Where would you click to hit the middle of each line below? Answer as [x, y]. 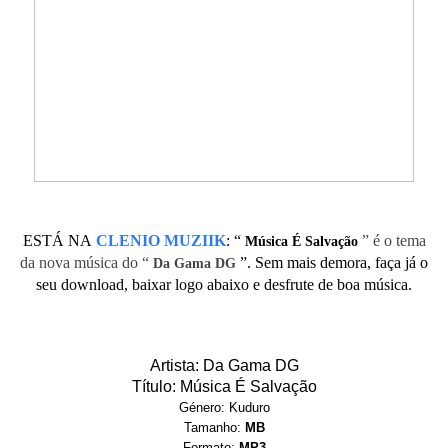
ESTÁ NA [59, 240]
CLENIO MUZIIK [160, 240]
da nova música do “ [84, 262]
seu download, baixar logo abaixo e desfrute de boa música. [224, 284]
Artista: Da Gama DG [224, 365]
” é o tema [393, 240]
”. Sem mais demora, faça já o [334, 262]
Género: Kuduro [224, 407]
